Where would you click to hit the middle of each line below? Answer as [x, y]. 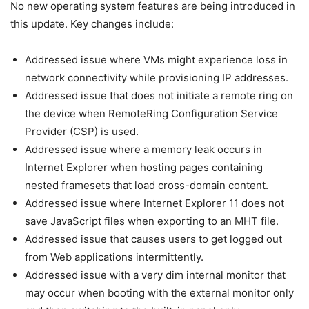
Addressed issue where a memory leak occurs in [143, 149]
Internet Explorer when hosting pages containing [144, 167]
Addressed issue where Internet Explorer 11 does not [154, 203]
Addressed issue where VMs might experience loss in [156, 59]
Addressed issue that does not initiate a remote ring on [159, 95]
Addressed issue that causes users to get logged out [153, 239]
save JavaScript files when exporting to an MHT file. [152, 221]
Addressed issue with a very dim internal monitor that [155, 275]
